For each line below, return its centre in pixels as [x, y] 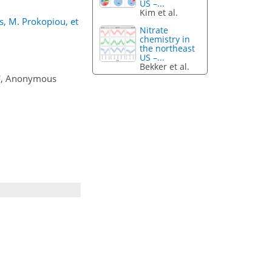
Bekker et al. [165, 67]
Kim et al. [159, 13]
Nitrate [154, 30]
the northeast [168, 49]
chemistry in [165, 39]
